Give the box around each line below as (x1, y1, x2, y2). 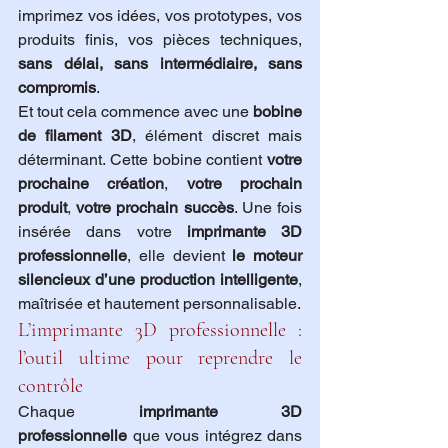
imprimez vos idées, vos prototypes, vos (18, 6, 302, 26)
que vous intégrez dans (127, 426, 302, 446)
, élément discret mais (131, 126, 303, 146)
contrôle (18, 374, 83, 399)
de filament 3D (18, 126, 132, 146)
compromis (18, 78, 96, 98)
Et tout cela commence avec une (18, 102, 253, 122)
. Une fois (233, 198, 303, 218)
